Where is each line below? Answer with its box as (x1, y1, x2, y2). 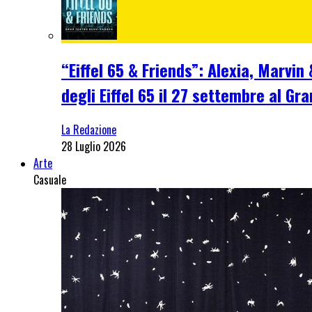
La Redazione (61, 120, 116, 138)
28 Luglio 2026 (61, 137, 126, 155)
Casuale (33, 171, 66, 188)
